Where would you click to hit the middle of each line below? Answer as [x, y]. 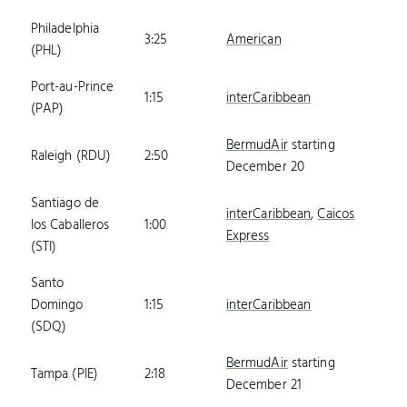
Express [248, 236]
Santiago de [65, 203]
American [253, 40]
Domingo [57, 305]
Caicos [336, 214]
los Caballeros [70, 225]
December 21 [263, 385]
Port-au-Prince [72, 87]
